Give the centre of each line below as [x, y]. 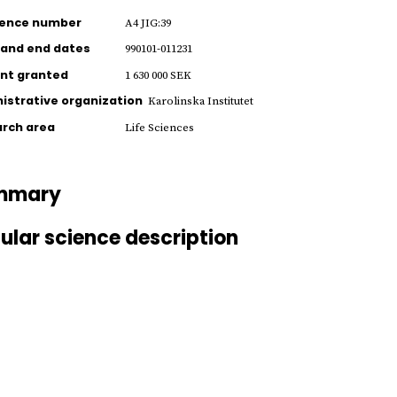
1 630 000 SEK [158, 75]
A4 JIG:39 [148, 23]
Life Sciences [159, 127]
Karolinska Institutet [200, 101]
